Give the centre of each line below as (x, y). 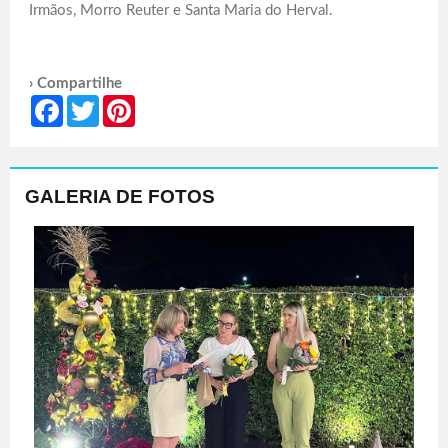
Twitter (120, 103)
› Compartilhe (75, 84)
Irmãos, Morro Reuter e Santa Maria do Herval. (181, 11)
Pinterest (162, 103)
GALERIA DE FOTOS (120, 197)
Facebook (92, 103)
